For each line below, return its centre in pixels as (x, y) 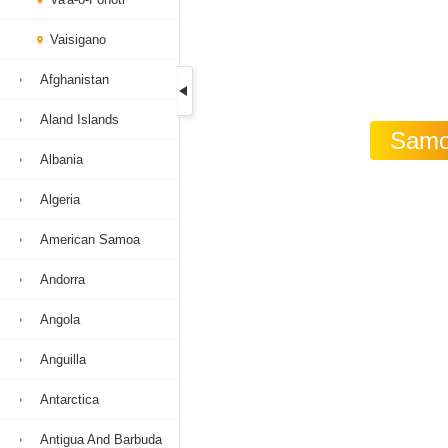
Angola (60, 319)
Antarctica (69, 399)
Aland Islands (79, 119)
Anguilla (63, 359)
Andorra (62, 279)
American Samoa (90, 239)
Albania (61, 159)
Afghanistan (74, 79)
